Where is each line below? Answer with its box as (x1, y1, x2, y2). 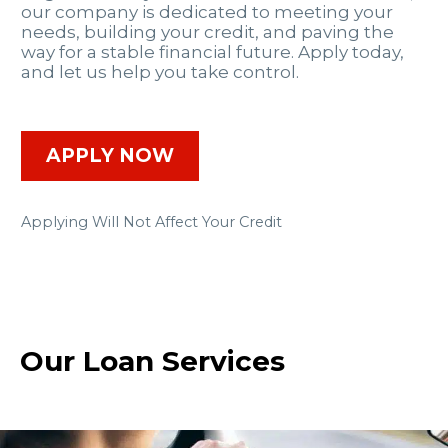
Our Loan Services (19, 344, 285, 379)
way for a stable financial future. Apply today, (21, 42, 404, 63)
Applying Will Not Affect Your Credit (21, 212, 282, 231)
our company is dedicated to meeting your (21, 2, 393, 23)
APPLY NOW (46, 143, 174, 167)
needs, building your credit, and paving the (21, 22, 394, 43)
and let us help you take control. (21, 62, 299, 83)
